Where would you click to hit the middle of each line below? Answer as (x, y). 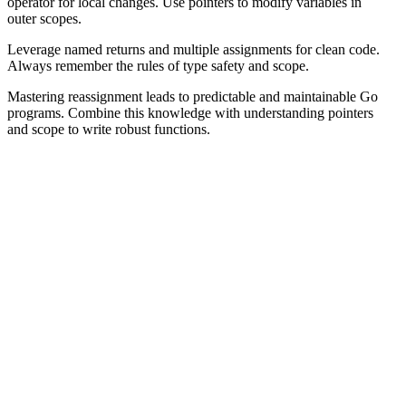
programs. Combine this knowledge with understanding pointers (190, 113)
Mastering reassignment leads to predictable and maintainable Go (193, 97)
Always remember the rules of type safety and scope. (158, 66)
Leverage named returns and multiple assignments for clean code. (193, 50)
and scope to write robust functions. (109, 130)
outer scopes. (44, 19)
